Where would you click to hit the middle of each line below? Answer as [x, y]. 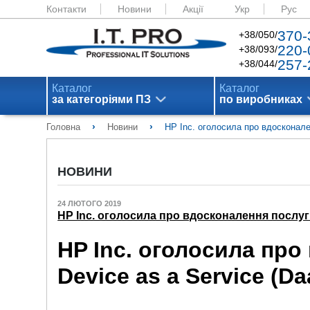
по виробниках [261, 99]
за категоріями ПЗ [102, 99]
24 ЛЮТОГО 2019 [90, 203]
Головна [64, 127]
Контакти [67, 9]
